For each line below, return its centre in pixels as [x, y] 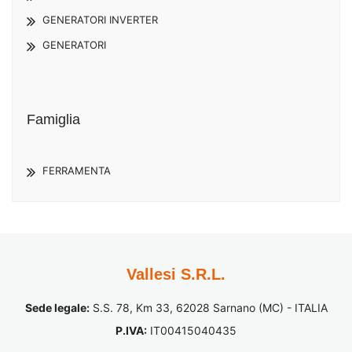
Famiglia [53, 119]
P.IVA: [131, 330]
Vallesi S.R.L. [176, 274]
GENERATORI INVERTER [100, 19]
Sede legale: [57, 307]
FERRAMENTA [77, 170]
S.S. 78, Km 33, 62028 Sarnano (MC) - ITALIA [208, 307]
